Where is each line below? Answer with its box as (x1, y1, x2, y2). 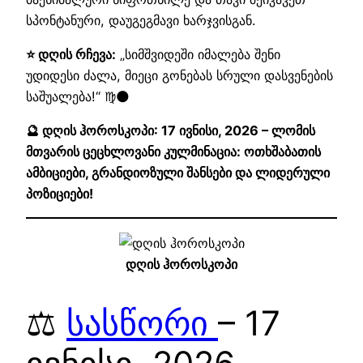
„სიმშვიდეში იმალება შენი (116, 45, 280, 62)
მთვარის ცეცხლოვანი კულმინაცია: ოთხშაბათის (26, 143, 321, 160)
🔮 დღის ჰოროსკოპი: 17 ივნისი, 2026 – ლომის (26, 122, 315, 139)
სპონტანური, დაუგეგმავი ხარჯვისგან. (26, 11, 255, 28)
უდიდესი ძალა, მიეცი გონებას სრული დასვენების (26, 66, 333, 83)
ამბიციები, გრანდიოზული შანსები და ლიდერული (26, 164, 330, 181)
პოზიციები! (26, 186, 93, 203)
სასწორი (66, 301, 218, 344)
